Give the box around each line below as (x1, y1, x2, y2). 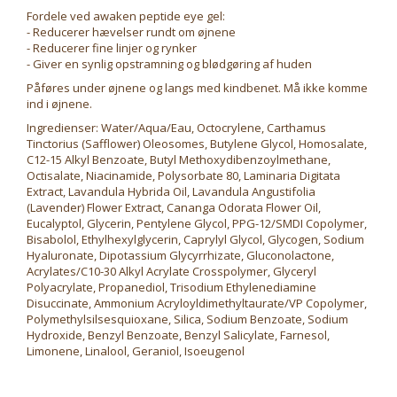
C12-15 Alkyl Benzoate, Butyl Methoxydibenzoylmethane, (27, 152, 331, 167)
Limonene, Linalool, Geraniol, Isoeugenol (27, 343, 245, 359)
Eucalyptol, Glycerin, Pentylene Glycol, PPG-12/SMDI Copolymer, (27, 215, 367, 231)
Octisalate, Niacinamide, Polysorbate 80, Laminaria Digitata (27, 167, 340, 183)
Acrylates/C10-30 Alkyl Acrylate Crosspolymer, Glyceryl (27, 263, 316, 279)
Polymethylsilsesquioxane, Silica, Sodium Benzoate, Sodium (27, 311, 348, 327)
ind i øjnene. (27, 96, 92, 112)
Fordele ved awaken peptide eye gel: (27, 8, 225, 24)
